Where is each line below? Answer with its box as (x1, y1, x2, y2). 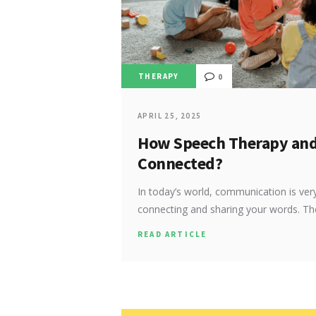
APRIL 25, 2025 (138, 110, 202, 121)
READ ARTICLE (138, 229, 207, 239)
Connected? (138, 152, 223, 175)
